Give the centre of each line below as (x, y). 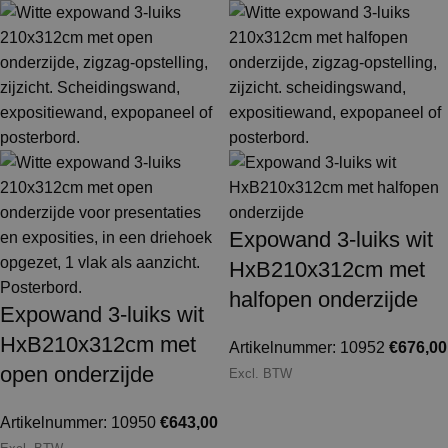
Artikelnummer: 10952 (309, 348)
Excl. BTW (260, 374)
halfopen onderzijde (323, 300)
